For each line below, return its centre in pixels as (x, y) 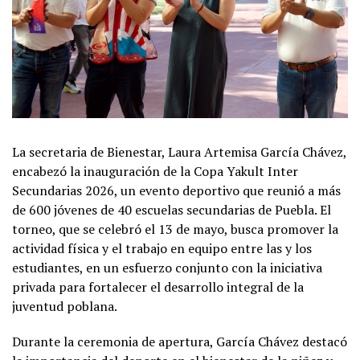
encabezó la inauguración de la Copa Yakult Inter (155, 171)
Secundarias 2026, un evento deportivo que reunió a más (176, 190)
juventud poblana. (65, 306)
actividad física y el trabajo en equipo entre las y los (162, 248)
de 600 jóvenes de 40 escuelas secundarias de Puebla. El (172, 209)
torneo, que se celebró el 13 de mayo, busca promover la (175, 229)
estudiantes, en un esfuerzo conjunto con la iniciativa (167, 267)
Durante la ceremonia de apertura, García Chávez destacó (180, 341)
